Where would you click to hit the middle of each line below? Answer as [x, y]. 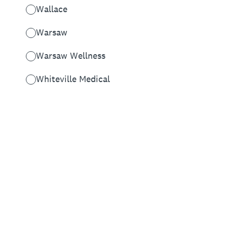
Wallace [52, 9]
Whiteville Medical [73, 79]
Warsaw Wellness [71, 55]
